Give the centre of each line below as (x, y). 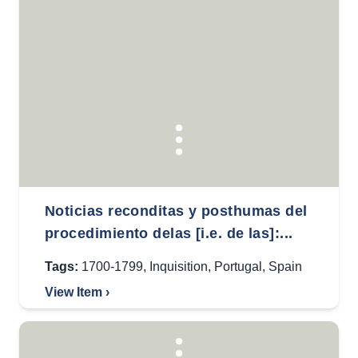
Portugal (238, 267)
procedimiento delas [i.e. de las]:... (169, 233)
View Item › (77, 292)
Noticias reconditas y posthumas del (176, 211)
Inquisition (179, 267)
